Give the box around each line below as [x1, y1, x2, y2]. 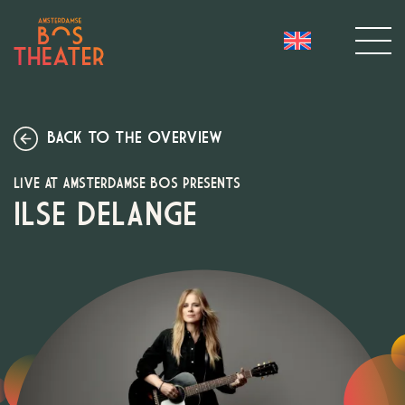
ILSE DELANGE [14, 202, 197, 231]
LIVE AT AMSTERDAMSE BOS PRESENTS [14, 177, 240, 191]
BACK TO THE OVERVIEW [47, 131, 222, 146]
